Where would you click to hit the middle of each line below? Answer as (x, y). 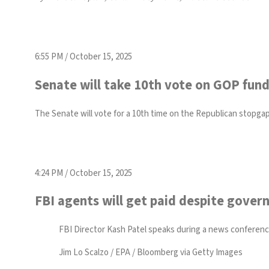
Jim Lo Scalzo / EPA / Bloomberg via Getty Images (151, 252)
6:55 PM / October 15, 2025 (83, 57)
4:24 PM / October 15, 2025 (83, 173)
